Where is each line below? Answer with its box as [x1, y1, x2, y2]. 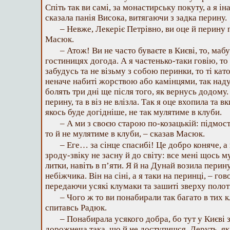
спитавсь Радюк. [45, 203, 107, 213]
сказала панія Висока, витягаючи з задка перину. [45, 13, 227, 23]
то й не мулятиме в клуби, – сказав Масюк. [45, 129, 205, 139]
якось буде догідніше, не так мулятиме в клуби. [45, 107, 222, 117]
